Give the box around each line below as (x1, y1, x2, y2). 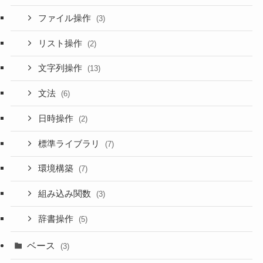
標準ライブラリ (38, 139, 103, 149)
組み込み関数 (38, 189, 94, 199)
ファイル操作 (38, 13, 94, 23)
